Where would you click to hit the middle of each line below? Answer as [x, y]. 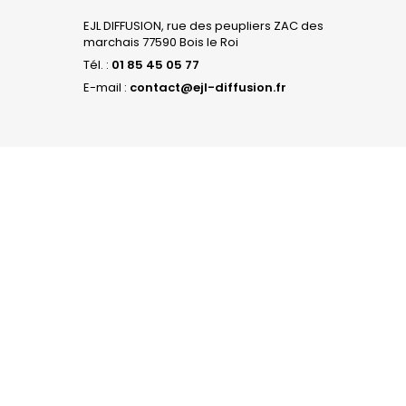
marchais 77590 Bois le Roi [161, 42]
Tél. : [97, 65]
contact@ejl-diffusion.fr [208, 87]
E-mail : [106, 87]
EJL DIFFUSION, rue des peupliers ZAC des [203, 26]
